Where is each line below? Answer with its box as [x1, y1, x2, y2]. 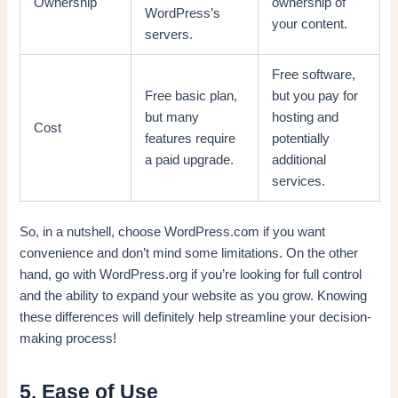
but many [145, 109, 200, 124]
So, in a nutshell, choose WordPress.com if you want [20, 224, 326, 239]
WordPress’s [145, 5, 221, 20]
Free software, [272, 67, 356, 82]
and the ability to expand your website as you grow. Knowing [20, 288, 368, 303]
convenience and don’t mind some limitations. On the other [20, 245, 359, 260]
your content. [272, 16, 348, 31]
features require [145, 131, 236, 146]
